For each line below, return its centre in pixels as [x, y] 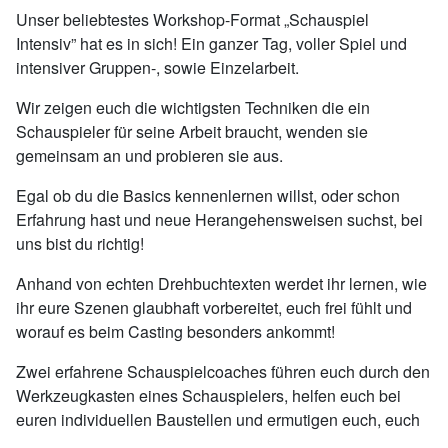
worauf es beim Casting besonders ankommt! [175, 331]
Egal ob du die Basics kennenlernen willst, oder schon [208, 195]
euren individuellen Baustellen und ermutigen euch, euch [218, 419]
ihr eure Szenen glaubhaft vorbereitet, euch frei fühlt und [214, 307]
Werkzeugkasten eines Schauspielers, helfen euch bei [208, 395]
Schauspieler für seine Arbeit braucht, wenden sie [192, 131]
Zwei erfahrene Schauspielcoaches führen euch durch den [223, 371]
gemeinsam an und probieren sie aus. [149, 155]
